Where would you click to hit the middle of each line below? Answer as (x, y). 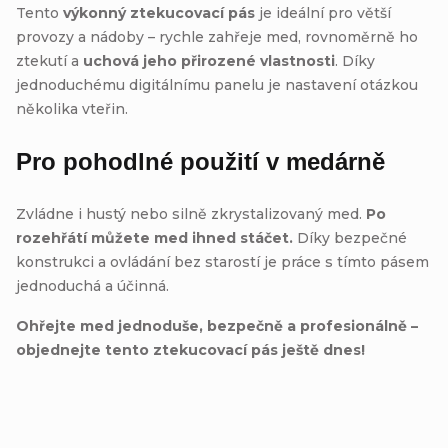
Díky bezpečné (350, 237)
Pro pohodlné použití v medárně (200, 161)
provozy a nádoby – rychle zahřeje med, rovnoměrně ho (217, 36)
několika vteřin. (72, 108)
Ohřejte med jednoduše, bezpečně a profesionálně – (217, 325)
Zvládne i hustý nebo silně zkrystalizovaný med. (191, 213)
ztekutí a (49, 60)
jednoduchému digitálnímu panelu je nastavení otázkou (217, 84)
